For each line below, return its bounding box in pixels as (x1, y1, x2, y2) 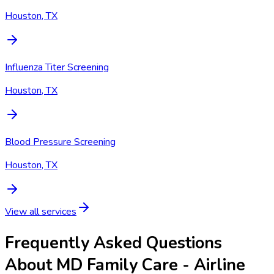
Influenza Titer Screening (5, 60, 109, 74)
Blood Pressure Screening (5, 135, 116, 149)
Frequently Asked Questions (5, 232, 222, 254)
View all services (5, 204, 76, 218)
